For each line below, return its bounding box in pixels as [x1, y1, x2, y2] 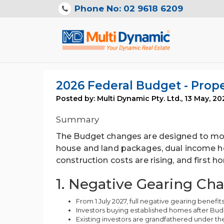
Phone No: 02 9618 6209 [74, 3, 183, 13]
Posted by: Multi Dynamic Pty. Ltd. [56, 94, 181, 103]
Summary [56, 114, 99, 124]
